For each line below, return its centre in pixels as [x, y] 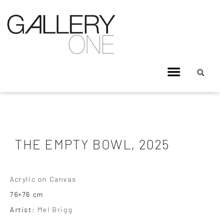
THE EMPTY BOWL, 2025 [92, 144]
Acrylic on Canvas [43, 179]
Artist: [24, 209]
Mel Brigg [55, 209]
